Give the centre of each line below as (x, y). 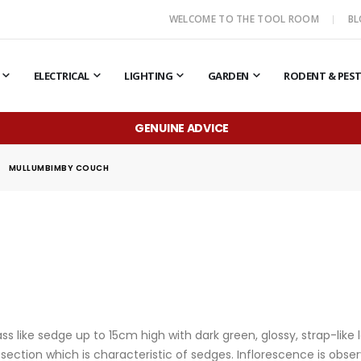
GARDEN (228, 76)
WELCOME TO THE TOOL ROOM (245, 19)
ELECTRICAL (61, 76)
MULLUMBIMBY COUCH (59, 168)
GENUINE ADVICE (182, 128)
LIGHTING (149, 76)
